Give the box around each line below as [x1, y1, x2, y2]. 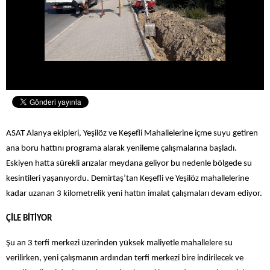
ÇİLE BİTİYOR [6, 214, 52, 224]
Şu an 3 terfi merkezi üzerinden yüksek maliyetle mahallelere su [6, 239, 233, 248]
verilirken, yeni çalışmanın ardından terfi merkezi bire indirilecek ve [6, 254, 243, 263]
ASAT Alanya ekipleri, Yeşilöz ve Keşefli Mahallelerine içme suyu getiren [6, 129, 258, 139]
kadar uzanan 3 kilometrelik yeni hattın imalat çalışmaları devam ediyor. [6, 189, 262, 199]
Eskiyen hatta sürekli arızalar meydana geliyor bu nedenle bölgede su [6, 159, 252, 169]
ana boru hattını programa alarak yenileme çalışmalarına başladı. [6, 144, 237, 154]
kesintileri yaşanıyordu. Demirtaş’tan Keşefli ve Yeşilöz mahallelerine [6, 174, 249, 184]
